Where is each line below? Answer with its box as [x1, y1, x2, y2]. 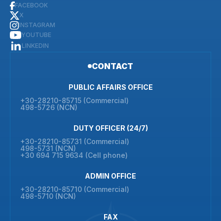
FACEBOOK [15, 1, 48, 9]
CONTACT [92, 61, 133, 71]
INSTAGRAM [19, 21, 55, 29]
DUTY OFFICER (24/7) [73, 124, 148, 132]
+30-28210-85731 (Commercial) [20, 137, 129, 146]
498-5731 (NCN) [20, 144, 76, 152]
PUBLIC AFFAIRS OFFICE [68, 83, 153, 91]
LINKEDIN [22, 42, 49, 49]
